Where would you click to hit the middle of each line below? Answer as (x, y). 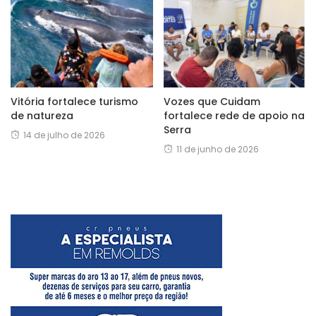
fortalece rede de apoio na (234, 115)
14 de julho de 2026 (64, 135)
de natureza (42, 115)
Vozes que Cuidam (212, 101)
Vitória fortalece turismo (74, 101)
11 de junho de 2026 (217, 149)
